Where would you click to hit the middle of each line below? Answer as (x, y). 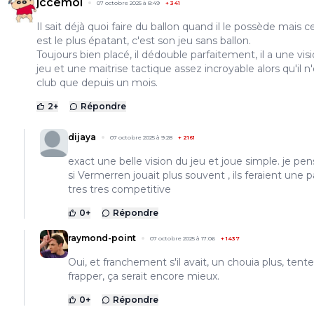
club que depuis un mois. (97, 82)
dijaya (82, 137)
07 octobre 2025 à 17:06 (183, 238)
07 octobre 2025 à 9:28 (141, 137)
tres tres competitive (120, 189)
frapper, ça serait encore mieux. (144, 276)
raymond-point (102, 238)
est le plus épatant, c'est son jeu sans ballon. (144, 40)
